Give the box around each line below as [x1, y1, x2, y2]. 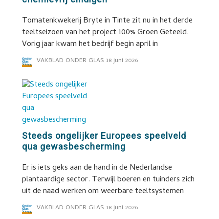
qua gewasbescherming [22, 141, 126, 152]
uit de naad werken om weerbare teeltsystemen [22, 185, 184, 198]
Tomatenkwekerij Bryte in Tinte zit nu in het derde [22, 15, 193, 27]
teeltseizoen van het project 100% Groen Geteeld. [22, 26, 189, 39]
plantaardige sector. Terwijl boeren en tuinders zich [22, 174, 195, 186]
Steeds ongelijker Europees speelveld [22, 131, 186, 141]
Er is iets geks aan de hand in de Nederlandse [22, 162, 172, 175]
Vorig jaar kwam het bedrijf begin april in [22, 38, 158, 51]
